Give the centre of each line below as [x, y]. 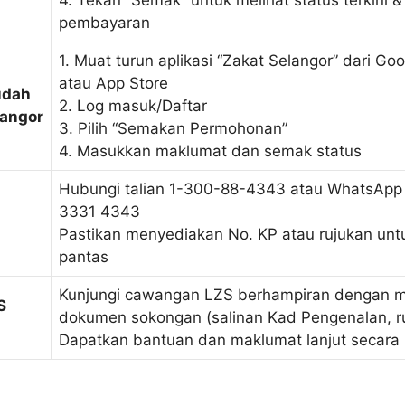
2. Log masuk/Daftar [133, 106]
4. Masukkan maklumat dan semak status [210, 151]
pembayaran [104, 23]
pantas [84, 257]
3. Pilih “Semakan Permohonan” [173, 129]
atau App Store [113, 84]
